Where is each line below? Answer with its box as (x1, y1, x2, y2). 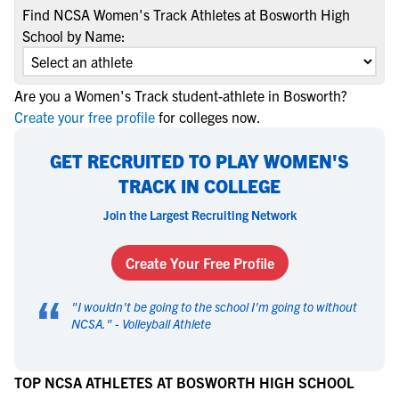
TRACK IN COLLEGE (118, 175, 281, 197)
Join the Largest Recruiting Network (102, 207, 297, 223)
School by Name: (22, 27, 126, 45)
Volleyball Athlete (122, 315, 211, 331)
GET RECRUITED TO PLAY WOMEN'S (50, 150, 349, 172)
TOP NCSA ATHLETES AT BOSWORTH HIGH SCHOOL (14, 373, 354, 391)
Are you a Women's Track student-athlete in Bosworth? (14, 86, 347, 104)
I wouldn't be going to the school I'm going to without (77, 298, 357, 314)
